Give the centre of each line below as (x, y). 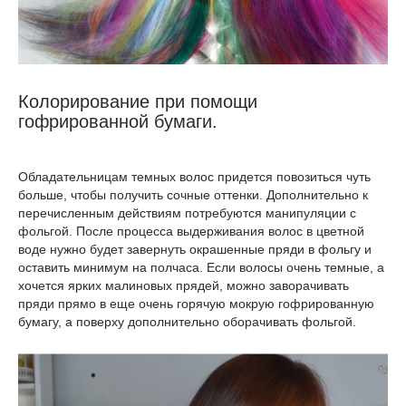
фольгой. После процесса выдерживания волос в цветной (191, 232)
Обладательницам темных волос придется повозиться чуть (194, 177)
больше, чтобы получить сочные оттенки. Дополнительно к (193, 195)
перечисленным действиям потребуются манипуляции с (187, 213)
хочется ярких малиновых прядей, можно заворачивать (184, 286)
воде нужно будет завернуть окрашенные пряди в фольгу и (195, 250)
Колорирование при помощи (138, 102)
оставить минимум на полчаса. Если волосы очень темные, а (201, 268)
